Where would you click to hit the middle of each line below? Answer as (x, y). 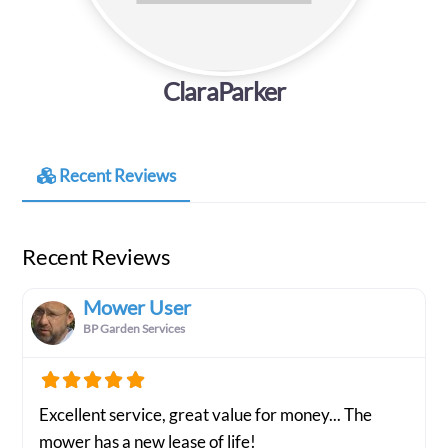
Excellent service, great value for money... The (206, 415)
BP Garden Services (134, 329)
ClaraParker (224, 91)
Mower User (137, 307)
